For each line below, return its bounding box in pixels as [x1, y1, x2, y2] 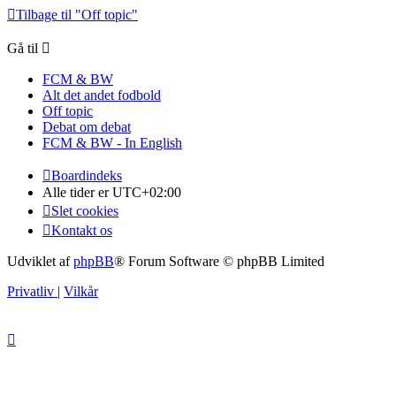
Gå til [7, 41, 38, 57]
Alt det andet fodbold [42, 88, 161, 103]
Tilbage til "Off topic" [16, 7, 138, 23]
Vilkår [64, 284, 98, 300]
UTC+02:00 [112, 185, 181, 201]
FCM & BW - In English [42, 135, 182, 151]
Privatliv [7, 284, 54, 300]
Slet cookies [51, 203, 118, 219]
